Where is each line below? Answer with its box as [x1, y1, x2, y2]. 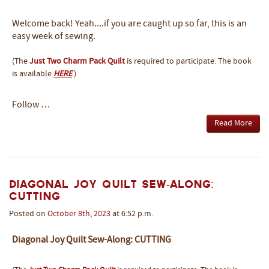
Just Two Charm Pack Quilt [29, 57, 125, 67]
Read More [214, 119, 252, 128]
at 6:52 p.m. [110, 210, 153, 219]
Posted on [9, 210, 47, 219]
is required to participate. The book [125, 57, 252, 67]
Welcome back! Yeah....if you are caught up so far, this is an [12, 19, 247, 29]
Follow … [12, 100, 50, 110]
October [47, 210, 76, 219]
